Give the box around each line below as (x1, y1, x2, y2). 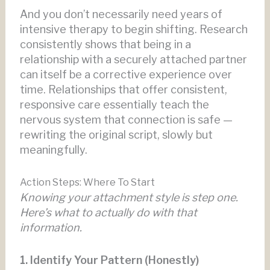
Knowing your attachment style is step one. (19, 191, 238, 204)
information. (19, 221, 82, 234)
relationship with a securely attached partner (19, 53, 247, 66)
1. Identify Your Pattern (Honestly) (19, 253, 199, 266)
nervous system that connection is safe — (19, 113, 233, 127)
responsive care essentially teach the (19, 98, 209, 111)
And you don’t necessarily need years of (19, 8, 222, 21)
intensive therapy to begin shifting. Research (19, 23, 248, 36)
